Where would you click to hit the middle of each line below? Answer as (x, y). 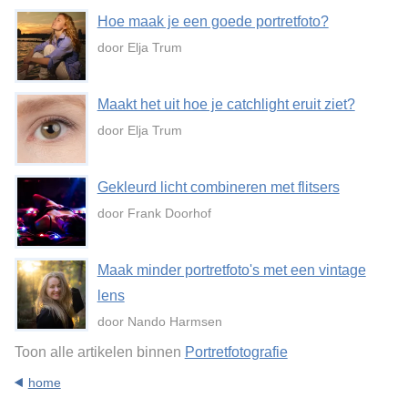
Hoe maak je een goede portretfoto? (213, 22)
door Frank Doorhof (154, 213)
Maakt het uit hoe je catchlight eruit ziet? (226, 105)
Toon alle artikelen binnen (99, 352)
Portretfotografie (236, 352)
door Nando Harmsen (159, 321)
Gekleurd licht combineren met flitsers (218, 187)
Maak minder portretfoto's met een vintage (231, 270)
